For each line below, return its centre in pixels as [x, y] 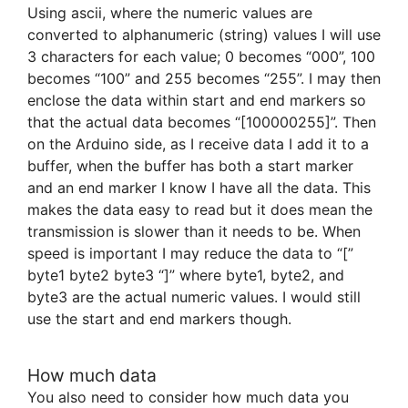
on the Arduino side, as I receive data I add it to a [198, 144]
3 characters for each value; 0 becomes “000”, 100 [201, 57]
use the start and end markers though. [159, 319]
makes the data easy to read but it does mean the [200, 210]
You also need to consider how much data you [188, 397]
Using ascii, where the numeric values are [170, 13]
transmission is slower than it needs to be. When [194, 232]
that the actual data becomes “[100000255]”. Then [202, 122]
